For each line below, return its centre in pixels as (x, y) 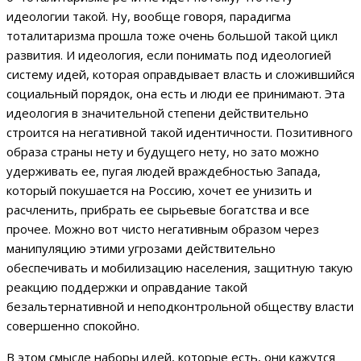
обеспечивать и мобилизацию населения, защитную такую (180, 268)
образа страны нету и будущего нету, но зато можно (163, 152)
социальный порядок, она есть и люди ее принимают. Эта (176, 94)
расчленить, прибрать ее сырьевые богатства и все (158, 210)
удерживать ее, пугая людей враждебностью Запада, (164, 171)
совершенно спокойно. (73, 326)
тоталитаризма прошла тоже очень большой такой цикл (172, 36)
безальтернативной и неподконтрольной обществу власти (180, 307)
